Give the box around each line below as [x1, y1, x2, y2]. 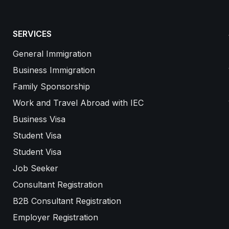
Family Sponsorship [12, 81, 90, 91]
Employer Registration [12, 212, 98, 222]
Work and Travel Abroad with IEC [12, 98, 144, 108]
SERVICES [12, 29, 52, 39]
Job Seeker [12, 163, 58, 173]
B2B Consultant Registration [12, 196, 121, 206]
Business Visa [12, 114, 65, 124]
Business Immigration [12, 65, 95, 75]
